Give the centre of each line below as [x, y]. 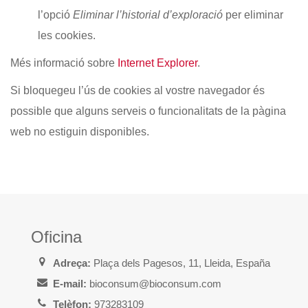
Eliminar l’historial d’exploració [148, 15]
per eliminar [253, 15]
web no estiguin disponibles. [80, 132]
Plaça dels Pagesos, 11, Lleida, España [181, 263]
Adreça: [72, 263]
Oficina [56, 237]
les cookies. [67, 35]
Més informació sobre [64, 63]
